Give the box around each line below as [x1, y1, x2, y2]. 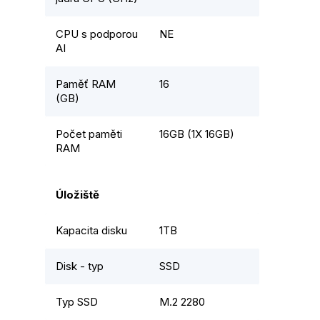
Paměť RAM [56, 77, 116, 91]
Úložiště [56, 188, 99, 202]
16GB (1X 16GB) [159, 127, 234, 141]
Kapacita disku [56, 224, 127, 238]
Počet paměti [56, 127, 122, 141]
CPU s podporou [56, 27, 138, 41]
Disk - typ [56, 259, 104, 274]
